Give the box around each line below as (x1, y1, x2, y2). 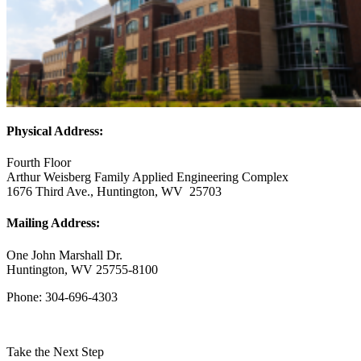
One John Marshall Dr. (6, 247, 122, 262)
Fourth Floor (6, 156, 71, 170)
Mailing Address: (6, 216, 100, 230)
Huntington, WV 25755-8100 (6, 262, 158, 276)
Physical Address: (6, 123, 103, 138)
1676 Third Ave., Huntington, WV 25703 (6, 185, 222, 199)
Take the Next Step (6, 344, 104, 359)
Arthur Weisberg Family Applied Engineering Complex (6, 170, 288, 185)
